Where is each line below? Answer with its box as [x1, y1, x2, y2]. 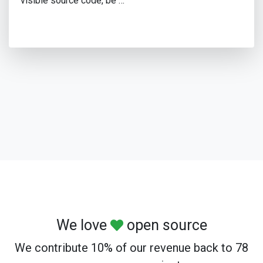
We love [56, 217, 110, 234]
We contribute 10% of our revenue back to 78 [15, 241, 248, 255]
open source [123, 217, 207, 234]
